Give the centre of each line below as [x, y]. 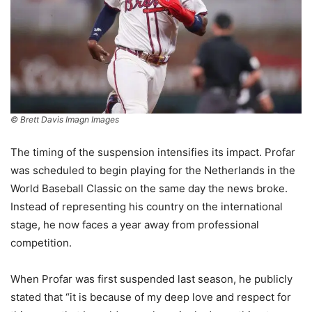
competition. [41, 243]
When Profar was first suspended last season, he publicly [151, 279]
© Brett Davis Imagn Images [65, 120]
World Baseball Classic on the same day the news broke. [149, 189]
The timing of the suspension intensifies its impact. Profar [153, 153]
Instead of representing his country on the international [147, 207]
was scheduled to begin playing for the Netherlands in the [153, 171]
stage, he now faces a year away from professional [135, 225]
